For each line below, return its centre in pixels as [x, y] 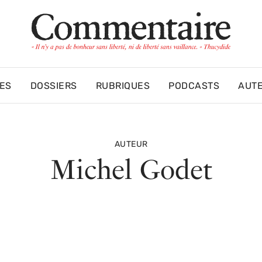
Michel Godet [131, 169]
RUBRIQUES [123, 87]
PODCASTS [194, 87]
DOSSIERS [54, 87]
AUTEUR [131, 145]
